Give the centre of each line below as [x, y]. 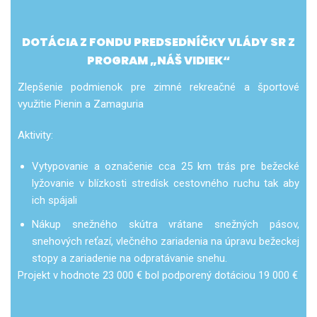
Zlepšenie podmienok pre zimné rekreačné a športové [158, 87]
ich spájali [54, 201]
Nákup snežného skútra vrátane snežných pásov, [166, 225]
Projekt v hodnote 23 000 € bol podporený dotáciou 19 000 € [158, 276]
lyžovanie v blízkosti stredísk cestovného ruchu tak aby [166, 184]
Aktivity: [35, 136]
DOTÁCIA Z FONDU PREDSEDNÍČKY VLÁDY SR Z [158, 42]
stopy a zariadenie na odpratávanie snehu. [129, 259]
